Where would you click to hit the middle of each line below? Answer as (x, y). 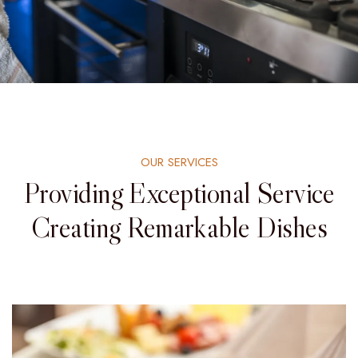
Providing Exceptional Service (179, 193)
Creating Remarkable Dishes (179, 227)
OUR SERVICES (179, 162)
